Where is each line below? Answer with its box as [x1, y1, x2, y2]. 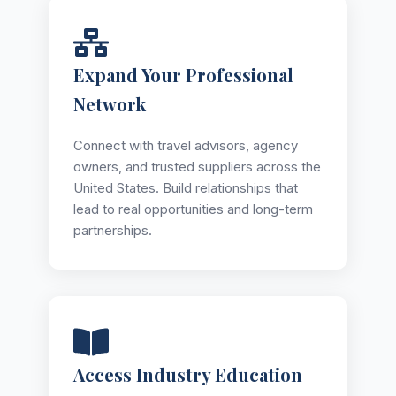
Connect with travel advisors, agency [73, 136, 298, 154]
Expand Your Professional [73, 62, 293, 87]
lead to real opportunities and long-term [73, 200, 313, 217]
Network [73, 91, 146, 116]
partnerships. [73, 221, 152, 239]
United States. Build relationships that [73, 179, 298, 196]
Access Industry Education [73, 362, 302, 386]
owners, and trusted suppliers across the [73, 157, 321, 175]
